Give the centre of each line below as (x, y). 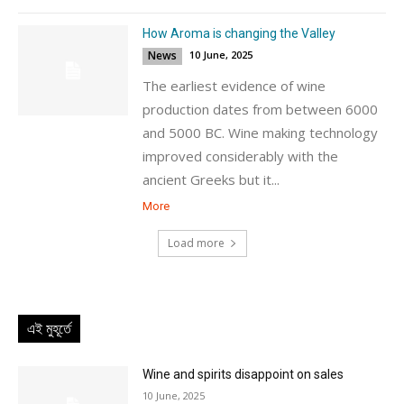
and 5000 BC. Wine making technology (261, 133)
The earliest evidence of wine (234, 86)
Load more (196, 243)
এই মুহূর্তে (49, 329)
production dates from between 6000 (261, 109)
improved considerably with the (241, 156)
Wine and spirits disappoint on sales (243, 374)
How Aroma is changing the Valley (239, 33)
